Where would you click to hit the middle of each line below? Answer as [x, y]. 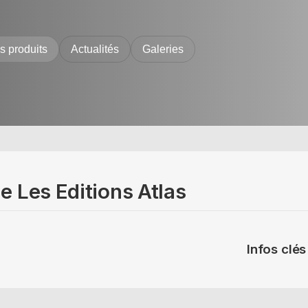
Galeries [163, 49]
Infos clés [277, 249]
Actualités [95, 49]
